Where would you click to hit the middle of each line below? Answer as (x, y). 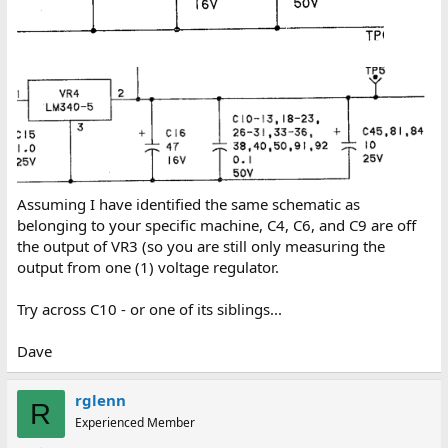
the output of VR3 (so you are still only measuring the (200, 246)
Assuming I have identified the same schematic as (188, 204)
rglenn (100, 400)
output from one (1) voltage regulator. (147, 267)
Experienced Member (134, 423)
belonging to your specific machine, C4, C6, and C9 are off (216, 225)
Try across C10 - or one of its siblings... (149, 309)
